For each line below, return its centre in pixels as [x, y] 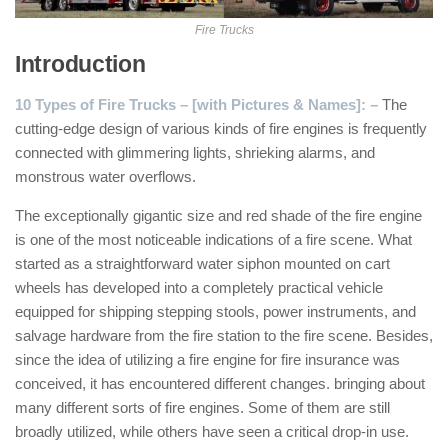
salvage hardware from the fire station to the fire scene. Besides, [224, 335]
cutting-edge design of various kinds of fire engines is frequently [221, 128]
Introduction [80, 64]
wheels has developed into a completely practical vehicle [199, 287]
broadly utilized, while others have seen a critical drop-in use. [212, 431]
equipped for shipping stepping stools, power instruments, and [215, 311]
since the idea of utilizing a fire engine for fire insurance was [207, 359]
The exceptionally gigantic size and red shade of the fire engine [218, 215]
